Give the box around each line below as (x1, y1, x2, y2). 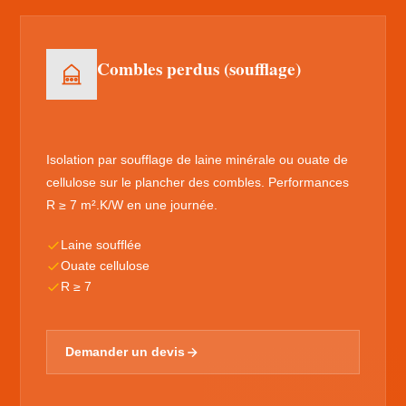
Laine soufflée (61, 238, 142, 252)
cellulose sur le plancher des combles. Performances (46, 175, 350, 189)
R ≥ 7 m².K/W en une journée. (46, 198, 218, 212)
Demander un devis (65, 345, 186, 359)
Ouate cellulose (61, 259, 150, 273)
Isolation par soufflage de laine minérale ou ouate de (46, 152, 349, 167)
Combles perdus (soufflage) (97, 56, 302, 82)
